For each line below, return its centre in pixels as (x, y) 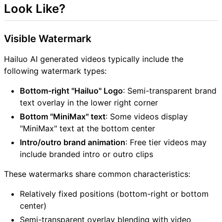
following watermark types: (55, 71)
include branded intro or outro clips (86, 154)
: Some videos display (147, 116)
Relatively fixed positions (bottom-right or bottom (114, 194)
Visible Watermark (48, 38)
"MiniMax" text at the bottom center (87, 128)
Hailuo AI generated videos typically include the (94, 59)
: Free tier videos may (166, 142)
